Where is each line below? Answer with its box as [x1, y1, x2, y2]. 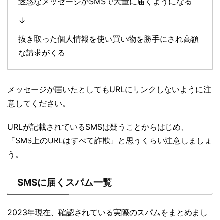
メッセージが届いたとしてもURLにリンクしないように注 [7, 84, 211, 94]
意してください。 [7, 98, 70, 108]
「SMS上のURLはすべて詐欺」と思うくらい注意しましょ [7, 135, 212, 145]
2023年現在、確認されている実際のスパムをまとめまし [7, 207, 208, 217]
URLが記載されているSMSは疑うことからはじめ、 [7, 121, 189, 132]
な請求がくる [18, 47, 65, 57]
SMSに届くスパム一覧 [17, 176, 112, 188]
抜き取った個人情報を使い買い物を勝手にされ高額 [18, 33, 199, 44]
